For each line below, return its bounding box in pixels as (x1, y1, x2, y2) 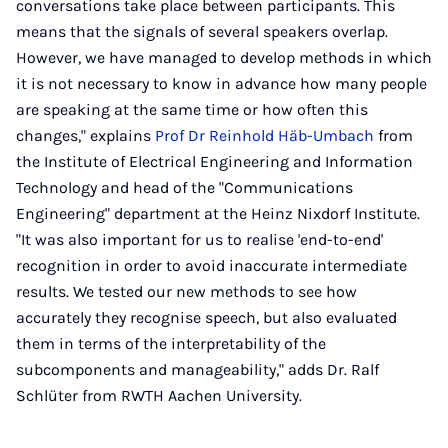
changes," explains (16, 126, 155, 145)
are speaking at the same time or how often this (16, 100, 368, 119)
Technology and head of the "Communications (16, 178, 353, 197)
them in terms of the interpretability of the (16, 334, 326, 353)
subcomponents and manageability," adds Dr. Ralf (16, 360, 379, 379)
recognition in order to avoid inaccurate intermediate (16, 256, 407, 275)
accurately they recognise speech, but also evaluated (16, 308, 397, 327)
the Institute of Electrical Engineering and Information (16, 152, 413, 171)
